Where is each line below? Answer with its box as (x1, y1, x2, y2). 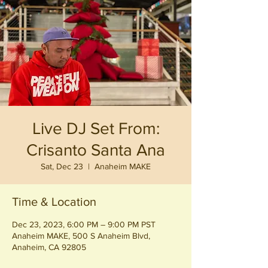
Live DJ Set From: (32, 119, 160, 138)
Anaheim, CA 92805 (12, 242, 86, 252)
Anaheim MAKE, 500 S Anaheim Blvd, (12, 231, 150, 240)
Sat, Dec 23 (41, 162, 83, 171)
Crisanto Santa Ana (26, 141, 165, 159)
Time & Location (12, 195, 96, 208)
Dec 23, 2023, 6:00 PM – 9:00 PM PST (12, 220, 156, 229)
